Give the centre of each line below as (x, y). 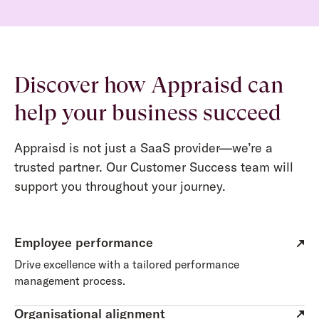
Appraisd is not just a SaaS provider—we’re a (143, 147)
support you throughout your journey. (120, 186)
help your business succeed (147, 113)
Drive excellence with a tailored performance (126, 265)
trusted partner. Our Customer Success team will (153, 167)
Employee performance (83, 243)
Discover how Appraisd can (149, 85)
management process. (69, 281)
